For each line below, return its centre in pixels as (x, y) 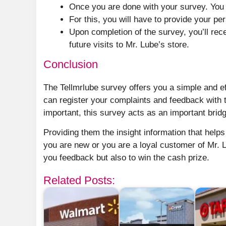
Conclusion (71, 65)
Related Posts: (79, 180)
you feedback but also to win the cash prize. (126, 157)
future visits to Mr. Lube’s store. (129, 45)
